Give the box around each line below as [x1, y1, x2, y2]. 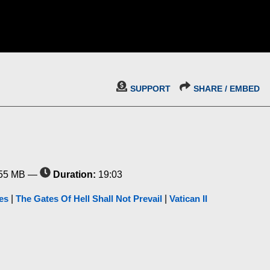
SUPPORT [130, 84, 171, 93]
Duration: [53, 169, 96, 180]
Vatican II [169, 193, 207, 204]
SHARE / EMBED [193, 84, 260, 93]
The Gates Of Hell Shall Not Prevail [16, 193, 162, 204]
